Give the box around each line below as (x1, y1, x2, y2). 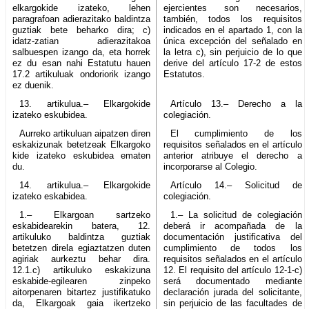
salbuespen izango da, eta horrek (12, 46, 151, 57)
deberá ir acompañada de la (163, 220, 302, 231)
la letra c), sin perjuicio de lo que (163, 46, 302, 57)
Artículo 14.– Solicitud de (170, 179, 302, 190)
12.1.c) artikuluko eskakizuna (12, 264, 151, 275)
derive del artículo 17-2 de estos (163, 57, 302, 68)
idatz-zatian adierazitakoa (12, 35, 151, 46)
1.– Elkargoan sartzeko (19, 209, 151, 220)
